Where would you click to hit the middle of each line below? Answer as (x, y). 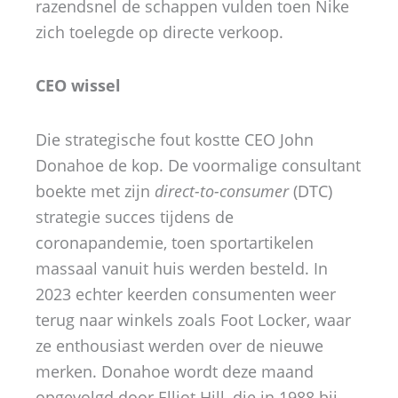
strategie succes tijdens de (135, 216)
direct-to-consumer (222, 191)
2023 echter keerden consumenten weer (186, 294)
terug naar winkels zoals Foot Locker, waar (193, 319)
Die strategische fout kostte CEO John (175, 139)
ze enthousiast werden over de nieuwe (179, 345)
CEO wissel (78, 86)
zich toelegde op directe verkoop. (159, 32)
